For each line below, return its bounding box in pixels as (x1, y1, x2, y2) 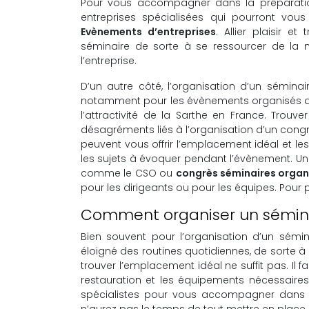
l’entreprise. (81, 53, 137, 68)
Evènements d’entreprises (81, 24, 216, 39)
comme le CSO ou (81, 166, 176, 180)
